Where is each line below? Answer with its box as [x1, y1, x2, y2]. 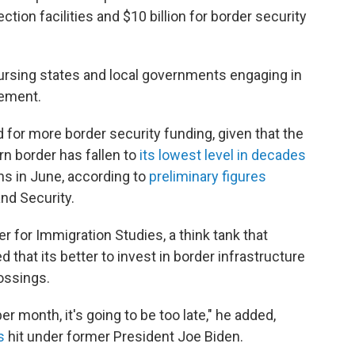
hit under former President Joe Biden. [5, 328, 243, 345]
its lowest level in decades [139, 147, 306, 163]
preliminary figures [149, 168, 266, 185]
